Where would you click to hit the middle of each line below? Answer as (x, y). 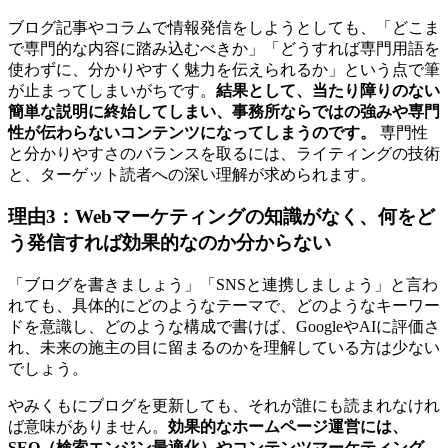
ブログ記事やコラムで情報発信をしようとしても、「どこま (224, 27)
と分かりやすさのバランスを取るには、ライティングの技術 (224, 153)
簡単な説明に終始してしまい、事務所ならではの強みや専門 (224, 111)
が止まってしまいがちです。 (112, 90)
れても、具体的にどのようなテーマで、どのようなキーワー (224, 306)
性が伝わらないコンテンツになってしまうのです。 (192, 132)
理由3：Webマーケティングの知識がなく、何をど (221, 217)
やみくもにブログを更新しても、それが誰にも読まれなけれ (224, 406)
